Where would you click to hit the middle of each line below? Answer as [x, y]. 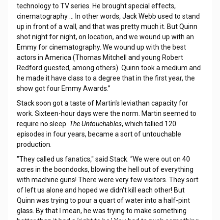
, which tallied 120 [149, 124]
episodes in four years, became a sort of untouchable [99, 134]
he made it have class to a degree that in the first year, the [106, 78]
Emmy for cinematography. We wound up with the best [101, 47]
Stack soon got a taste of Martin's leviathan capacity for [102, 103]
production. [34, 144]
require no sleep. [43, 124]
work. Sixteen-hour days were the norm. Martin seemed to [106, 113]
